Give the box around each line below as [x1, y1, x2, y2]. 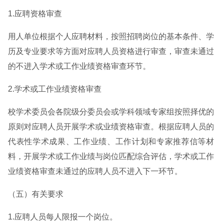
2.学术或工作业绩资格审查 [8, 85, 102, 93]
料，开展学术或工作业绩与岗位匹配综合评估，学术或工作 [8, 152, 214, 161]
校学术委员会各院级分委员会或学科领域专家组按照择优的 [8, 108, 214, 116]
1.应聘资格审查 [8, 9, 62, 18]
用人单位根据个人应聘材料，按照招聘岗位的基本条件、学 [8, 32, 214, 41]
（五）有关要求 [8, 190, 63, 198]
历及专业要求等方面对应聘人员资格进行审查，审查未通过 [8, 47, 214, 55]
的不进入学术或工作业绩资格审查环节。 [8, 62, 151, 70]
